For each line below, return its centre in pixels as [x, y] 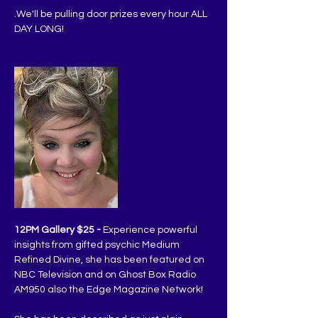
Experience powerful [150, 230]
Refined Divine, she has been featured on [110, 260]
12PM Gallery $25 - [57, 230]
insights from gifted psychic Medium [98, 245]
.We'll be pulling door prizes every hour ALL [112, 14]
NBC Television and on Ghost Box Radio [106, 275]
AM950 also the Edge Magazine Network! [109, 290]
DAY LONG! [39, 29]
